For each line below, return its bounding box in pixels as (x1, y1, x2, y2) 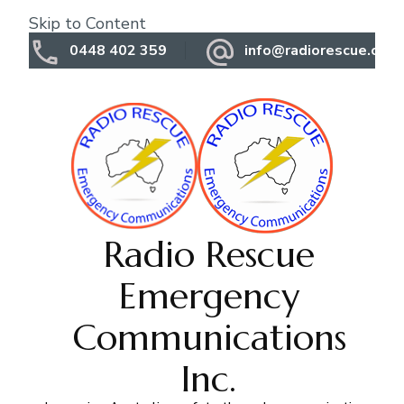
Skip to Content (29, 13, 146, 34)
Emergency (118, 273, 299, 318)
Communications (71, 315, 346, 360)
